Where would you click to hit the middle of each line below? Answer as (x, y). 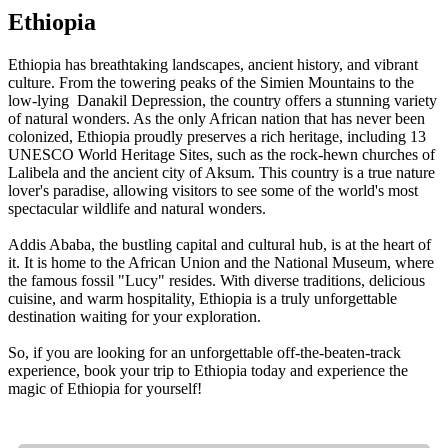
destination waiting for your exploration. (134, 317)
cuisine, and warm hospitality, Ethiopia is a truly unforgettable (202, 299)
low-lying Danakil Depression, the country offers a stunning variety (222, 101)
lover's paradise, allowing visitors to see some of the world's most (213, 191)
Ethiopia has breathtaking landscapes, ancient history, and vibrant (213, 65)
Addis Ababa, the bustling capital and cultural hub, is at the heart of (219, 245)
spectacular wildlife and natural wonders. (137, 209)
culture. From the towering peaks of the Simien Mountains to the (211, 83)
